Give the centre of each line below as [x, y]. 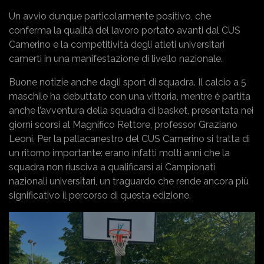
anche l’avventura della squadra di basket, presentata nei [131, 110]
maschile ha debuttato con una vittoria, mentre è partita [130, 96]
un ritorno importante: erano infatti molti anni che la [119, 153]
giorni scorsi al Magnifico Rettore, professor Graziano [123, 124]
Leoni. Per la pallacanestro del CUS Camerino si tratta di [129, 138]
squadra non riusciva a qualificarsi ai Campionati [112, 167]
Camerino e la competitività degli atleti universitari [117, 44]
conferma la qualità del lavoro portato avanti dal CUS [125, 30]
